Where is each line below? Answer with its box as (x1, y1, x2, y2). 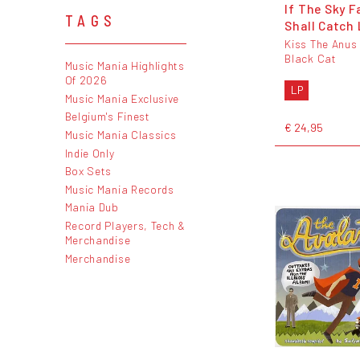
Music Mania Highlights (64, 59, 185, 73)
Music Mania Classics (64, 127, 177, 141)
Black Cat (284, 51, 337, 65)
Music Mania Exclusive (64, 91, 180, 105)
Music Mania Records (64, 182, 174, 196)
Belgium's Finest (64, 109, 150, 124)
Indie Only (64, 145, 115, 160)
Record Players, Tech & (64, 218, 186, 232)
